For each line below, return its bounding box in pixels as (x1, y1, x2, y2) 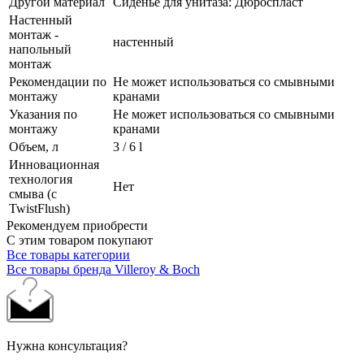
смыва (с (9, 186, 57, 201)
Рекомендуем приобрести (6, 218, 148, 232)
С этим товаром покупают (6, 232, 153, 247)
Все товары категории (6, 247, 130, 262)
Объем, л (9, 139, 58, 154)
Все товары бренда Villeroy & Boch (6, 262, 200, 276)
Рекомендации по (9, 74, 106, 89)
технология (9, 171, 72, 186)
